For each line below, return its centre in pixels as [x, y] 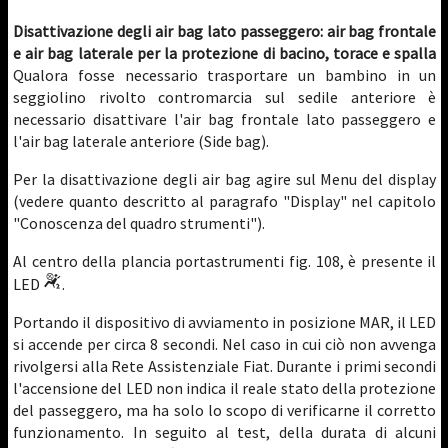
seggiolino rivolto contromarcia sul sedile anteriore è [225, 97]
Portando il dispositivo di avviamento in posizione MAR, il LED [225, 322]
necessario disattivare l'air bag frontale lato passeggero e [225, 119]
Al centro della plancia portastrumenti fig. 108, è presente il [225, 261]
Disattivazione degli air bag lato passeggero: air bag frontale [225, 31]
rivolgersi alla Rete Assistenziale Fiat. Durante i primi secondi [225, 366]
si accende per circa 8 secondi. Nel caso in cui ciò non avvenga [225, 344]
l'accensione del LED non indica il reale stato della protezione [225, 388]
